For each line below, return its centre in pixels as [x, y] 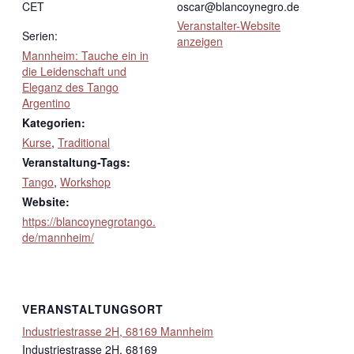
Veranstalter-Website [229, 25]
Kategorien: [54, 122]
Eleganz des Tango [70, 87]
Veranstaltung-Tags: [76, 162]
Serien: [40, 35]
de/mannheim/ [58, 237]
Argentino [46, 102]
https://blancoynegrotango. [89, 221]
